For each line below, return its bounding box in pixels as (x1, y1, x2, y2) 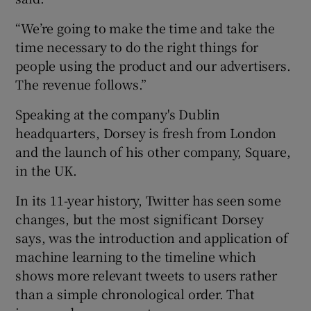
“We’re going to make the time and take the (15, 18, 276, 37)
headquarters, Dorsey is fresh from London (15, 123, 277, 142)
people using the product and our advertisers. (15, 56, 291, 74)
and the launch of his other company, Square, (15, 142, 291, 160)
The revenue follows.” (15, 74, 147, 93)
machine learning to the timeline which (15, 246, 256, 265)
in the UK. (15, 160, 77, 179)
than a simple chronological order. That (15, 284, 255, 303)
